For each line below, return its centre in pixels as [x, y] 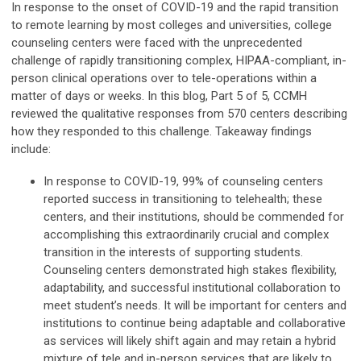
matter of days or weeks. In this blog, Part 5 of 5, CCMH [159, 96]
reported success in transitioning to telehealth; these [183, 199]
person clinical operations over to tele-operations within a [164, 79]
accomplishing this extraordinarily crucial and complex [186, 235]
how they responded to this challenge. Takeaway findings [162, 132]
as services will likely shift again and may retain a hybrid [190, 341]
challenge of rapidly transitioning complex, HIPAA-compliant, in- [179, 61]
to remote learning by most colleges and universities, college [172, 25]
